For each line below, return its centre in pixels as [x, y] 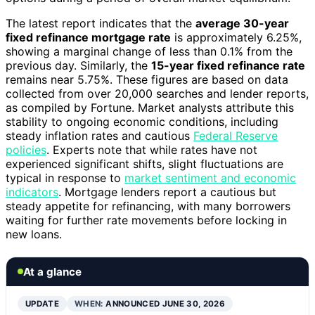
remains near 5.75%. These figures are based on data [147, 79]
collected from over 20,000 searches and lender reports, [157, 93]
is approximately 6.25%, [236, 37]
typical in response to [65, 178]
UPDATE [43, 303]
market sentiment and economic [210, 178]
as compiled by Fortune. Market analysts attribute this [150, 107]
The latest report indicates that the [101, 23]
